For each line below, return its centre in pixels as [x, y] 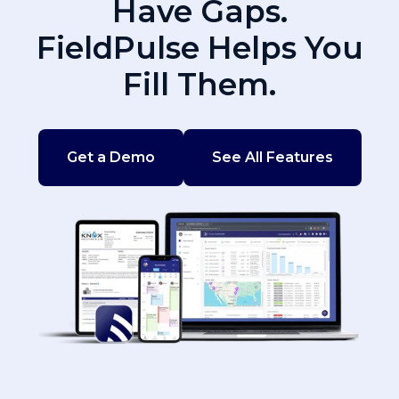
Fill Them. [199, 85]
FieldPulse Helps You [199, 49]
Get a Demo [110, 157]
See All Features [272, 157]
